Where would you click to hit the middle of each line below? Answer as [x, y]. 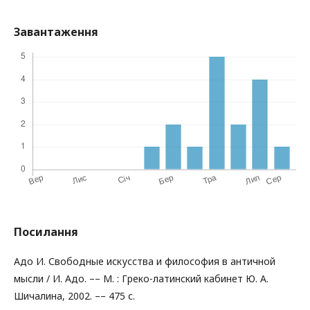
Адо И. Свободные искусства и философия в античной [145, 261]
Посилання [46, 232]
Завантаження [56, 32]
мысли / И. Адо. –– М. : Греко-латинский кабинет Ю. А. [141, 279]
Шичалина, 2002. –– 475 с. [74, 296]
